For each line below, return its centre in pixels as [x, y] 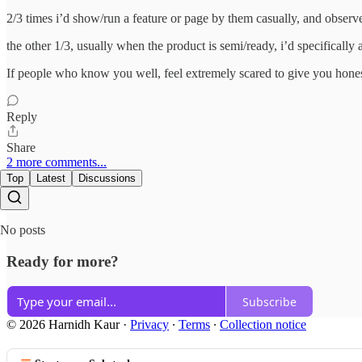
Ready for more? [63, 261]
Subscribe [269, 301]
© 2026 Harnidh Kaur [63, 325]
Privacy [149, 325]
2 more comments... [57, 162]
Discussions [107, 178]
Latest [51, 178]
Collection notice [263, 325]
